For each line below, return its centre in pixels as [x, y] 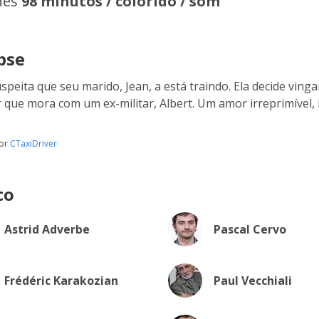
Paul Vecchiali [252, 281]
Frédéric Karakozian [61, 281]
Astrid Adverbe [47, 229]
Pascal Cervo [250, 229]
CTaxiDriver [33, 143]
